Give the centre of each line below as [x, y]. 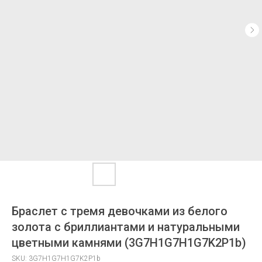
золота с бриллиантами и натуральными [126, 227]
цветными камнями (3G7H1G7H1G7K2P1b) [129, 243]
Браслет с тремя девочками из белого [120, 211]
